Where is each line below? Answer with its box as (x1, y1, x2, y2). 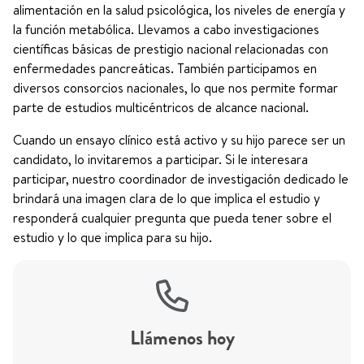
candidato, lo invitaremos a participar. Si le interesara (13, 150, 308, 168)
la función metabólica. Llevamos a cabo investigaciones (13, 20, 319, 38)
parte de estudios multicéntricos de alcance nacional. (13, 98, 309, 116)
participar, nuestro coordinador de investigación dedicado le (13, 170, 349, 188)
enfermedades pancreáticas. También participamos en (13, 59, 317, 77)
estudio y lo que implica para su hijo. (13, 228, 212, 246)
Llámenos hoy (129, 325, 235, 351)
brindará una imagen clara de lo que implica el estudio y (13, 189, 320, 207)
